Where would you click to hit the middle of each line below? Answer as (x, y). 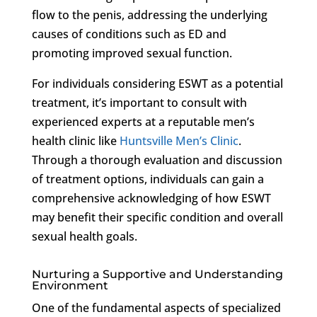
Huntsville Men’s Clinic (179, 140)
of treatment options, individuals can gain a (148, 179)
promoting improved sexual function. (132, 53)
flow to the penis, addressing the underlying (149, 15)
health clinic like (75, 140)
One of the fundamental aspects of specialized (156, 307)
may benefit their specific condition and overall (157, 217)
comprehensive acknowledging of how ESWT (151, 198)
